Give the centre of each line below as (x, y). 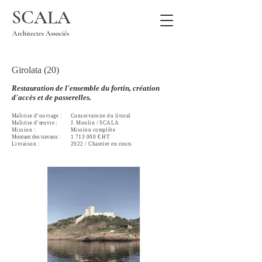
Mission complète (93, 130)
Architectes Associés (41, 33)
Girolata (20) (35, 70)
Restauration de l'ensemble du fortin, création (86, 88)
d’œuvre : (45, 123)
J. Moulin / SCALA (96, 123)
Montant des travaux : (36, 137)
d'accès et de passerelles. (51, 97)
